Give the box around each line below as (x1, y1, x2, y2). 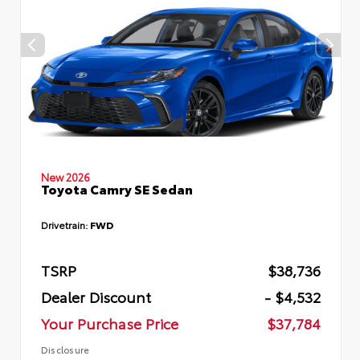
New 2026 (41, 169, 90, 184)
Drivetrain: (41, 217, 90, 231)
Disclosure (41, 342, 90, 356)
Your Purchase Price (41, 312, 178, 333)
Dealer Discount (41, 285, 151, 307)
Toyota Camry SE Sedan (41, 178, 193, 198)
